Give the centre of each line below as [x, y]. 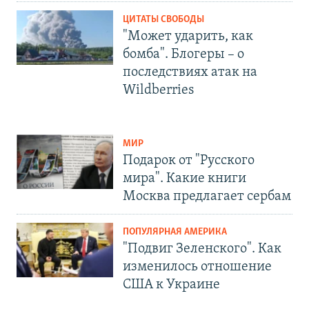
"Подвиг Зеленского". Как [202, 249]
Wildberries [158, 90]
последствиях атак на [190, 72]
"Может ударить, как [188, 36]
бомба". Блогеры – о [183, 54]
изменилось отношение [197, 267]
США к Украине [171, 285]
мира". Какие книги [185, 178]
